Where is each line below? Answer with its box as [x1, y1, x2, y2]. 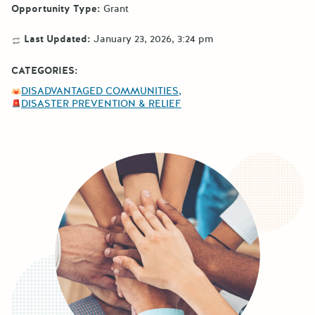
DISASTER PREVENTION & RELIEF [21, 96, 181, 110]
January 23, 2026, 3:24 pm [94, 32, 213, 46]
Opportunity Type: [11, 1, 101, 15]
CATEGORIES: [11, 64, 78, 78]
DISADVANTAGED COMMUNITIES [21, 84, 179, 98]
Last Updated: [21, 32, 91, 46]
